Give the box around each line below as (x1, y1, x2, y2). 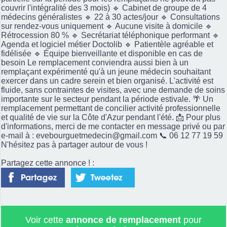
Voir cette (25, 214, 66, 225)
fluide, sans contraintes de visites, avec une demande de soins (1, 85, 225, 94)
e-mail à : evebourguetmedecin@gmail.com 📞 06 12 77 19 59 (1, 131, 223, 140)
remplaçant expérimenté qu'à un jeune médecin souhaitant (1, 67, 211, 76)
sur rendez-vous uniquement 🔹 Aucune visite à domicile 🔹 (1, 21, 213, 30)
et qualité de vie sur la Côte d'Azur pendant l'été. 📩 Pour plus (1, 112, 220, 122)
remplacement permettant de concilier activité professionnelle (1, 103, 220, 112)
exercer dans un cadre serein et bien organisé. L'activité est (1, 76, 213, 85)
